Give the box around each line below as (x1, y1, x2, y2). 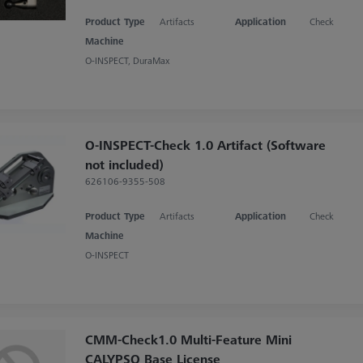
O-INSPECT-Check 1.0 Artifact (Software (84, 135, 326, 154)
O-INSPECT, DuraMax (84, 53, 169, 67)
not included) (84, 155, 164, 173)
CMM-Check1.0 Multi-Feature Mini (84, 330, 292, 348)
